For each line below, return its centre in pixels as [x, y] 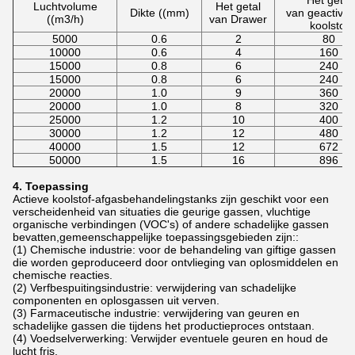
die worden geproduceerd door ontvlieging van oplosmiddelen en [176, 262]
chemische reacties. [63, 275]
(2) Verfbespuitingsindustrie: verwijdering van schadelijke [155, 287]
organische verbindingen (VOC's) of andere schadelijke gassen [171, 224]
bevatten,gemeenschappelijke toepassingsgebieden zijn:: [156, 237]
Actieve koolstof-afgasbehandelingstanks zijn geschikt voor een [171, 198]
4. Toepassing [51, 186]
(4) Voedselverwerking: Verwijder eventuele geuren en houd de [170, 338]
